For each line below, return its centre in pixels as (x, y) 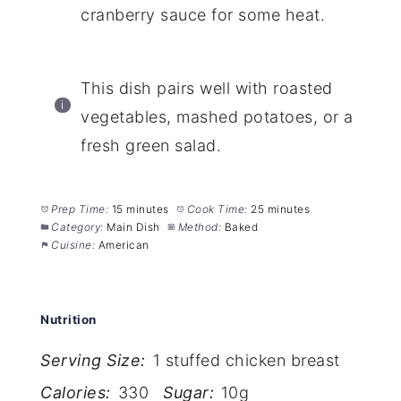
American (124, 244)
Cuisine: (73, 244)
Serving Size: (93, 361)
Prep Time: (80, 209)
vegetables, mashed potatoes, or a (217, 116)
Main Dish (133, 226)
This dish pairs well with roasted (207, 88)
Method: (200, 226)
